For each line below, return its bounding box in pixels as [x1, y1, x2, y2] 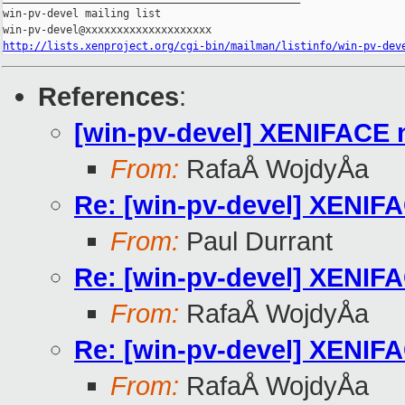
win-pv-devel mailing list [3, 7, 161, 21]
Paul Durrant [179, 226, 333, 257]
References [38, 81, 179, 112]
